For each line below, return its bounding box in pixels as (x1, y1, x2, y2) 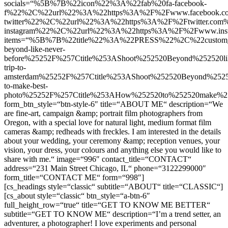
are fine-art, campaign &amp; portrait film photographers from (4, 108, 203, 118)
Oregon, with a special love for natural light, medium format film (4, 118, 211, 127)
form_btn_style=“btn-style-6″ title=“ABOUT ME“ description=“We (4, 99, 223, 108)
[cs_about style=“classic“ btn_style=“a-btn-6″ (4, 191, 150, 200)
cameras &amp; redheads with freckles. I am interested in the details (4, 127, 221, 136)
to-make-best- (4, 81, 48, 90)
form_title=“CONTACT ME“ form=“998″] (4, 173, 144, 182)
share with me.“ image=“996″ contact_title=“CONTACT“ (4, 154, 191, 163)
